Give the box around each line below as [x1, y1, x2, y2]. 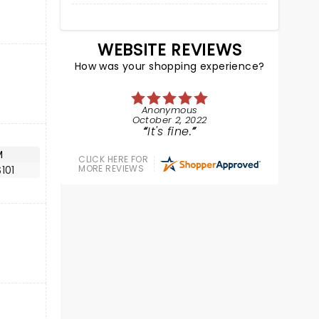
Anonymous [141, 103, 198, 117]
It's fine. [147, 123, 192, 140]
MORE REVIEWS [78, 162, 145, 174]
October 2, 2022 [132, 113, 207, 127]
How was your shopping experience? [74, 59, 265, 73]
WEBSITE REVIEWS [98, 38, 242, 61]
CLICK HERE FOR [78, 153, 149, 165]
